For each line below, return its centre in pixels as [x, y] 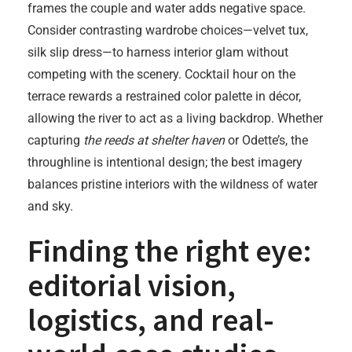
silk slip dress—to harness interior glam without [158, 52]
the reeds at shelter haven [154, 140]
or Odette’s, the [266, 140]
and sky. [50, 206]
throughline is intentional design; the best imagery [165, 162]
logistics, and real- [151, 320]
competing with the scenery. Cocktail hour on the [161, 74]
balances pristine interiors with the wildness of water [172, 184]
